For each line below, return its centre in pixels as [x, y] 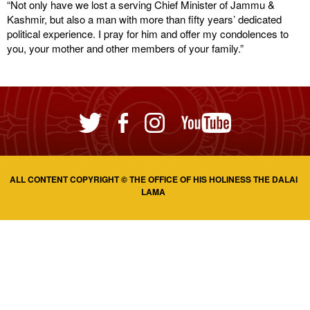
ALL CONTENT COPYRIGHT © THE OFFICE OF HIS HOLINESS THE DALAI [153, 179]
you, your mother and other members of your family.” [125, 48]
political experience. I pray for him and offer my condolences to [148, 34]
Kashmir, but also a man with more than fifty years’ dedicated [144, 19]
